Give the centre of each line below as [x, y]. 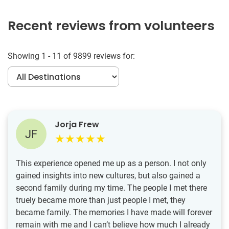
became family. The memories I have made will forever [114, 212]
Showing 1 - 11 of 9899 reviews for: [71, 56]
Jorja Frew [77, 124]
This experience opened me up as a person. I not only [111, 163]
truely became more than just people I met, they [101, 200]
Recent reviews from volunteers [111, 26]
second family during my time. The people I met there [111, 188]
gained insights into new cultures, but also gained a [108, 176]
